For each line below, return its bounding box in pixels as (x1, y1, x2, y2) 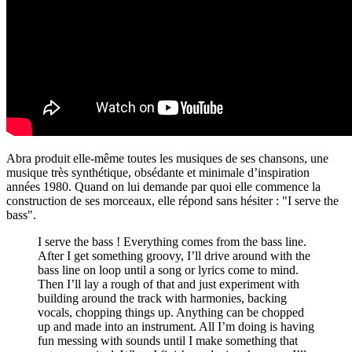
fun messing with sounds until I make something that (38, 333, 298, 347)
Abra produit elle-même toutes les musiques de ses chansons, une (6, 151, 328, 165)
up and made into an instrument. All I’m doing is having (38, 319, 314, 333)
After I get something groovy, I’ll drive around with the (38, 248, 310, 262)
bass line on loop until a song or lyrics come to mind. (38, 262, 299, 277)
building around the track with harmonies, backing (38, 291, 287, 305)
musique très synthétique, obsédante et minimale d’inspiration (6, 165, 310, 179)
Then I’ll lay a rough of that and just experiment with (38, 277, 299, 291)
